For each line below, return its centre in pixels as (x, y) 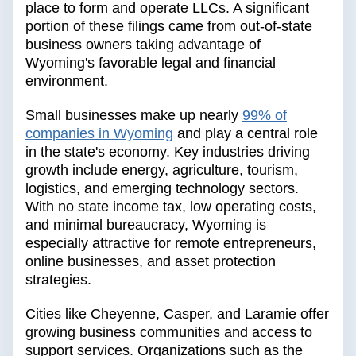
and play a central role (248, 134)
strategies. (58, 280)
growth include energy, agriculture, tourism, (162, 170)
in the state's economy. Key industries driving (168, 152)
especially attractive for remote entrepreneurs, (171, 244)
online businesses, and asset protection (151, 262)
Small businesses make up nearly (132, 116)
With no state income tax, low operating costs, (171, 207)
